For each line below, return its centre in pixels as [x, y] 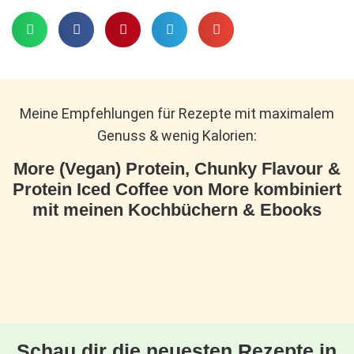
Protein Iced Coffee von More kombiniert [177, 189]
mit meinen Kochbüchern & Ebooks [177, 209]
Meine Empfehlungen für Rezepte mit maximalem [177, 113]
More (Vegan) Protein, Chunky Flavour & [177, 168]
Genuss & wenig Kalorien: [177, 135]
